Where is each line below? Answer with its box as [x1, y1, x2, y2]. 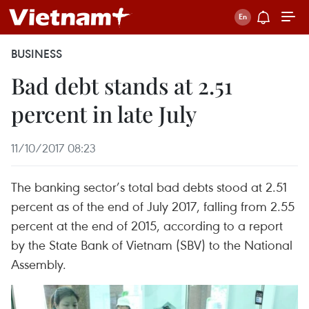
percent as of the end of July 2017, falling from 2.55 [11, 197, 295, 215]
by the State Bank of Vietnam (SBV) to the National [11, 236, 292, 253]
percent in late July [11, 99, 197, 128]
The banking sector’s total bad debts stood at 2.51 [11, 178, 287, 195]
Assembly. [11, 255, 66, 272]
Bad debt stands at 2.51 [11, 70, 232, 100]
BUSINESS [11, 46, 62, 61]
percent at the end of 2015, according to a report [11, 217, 283, 234]
